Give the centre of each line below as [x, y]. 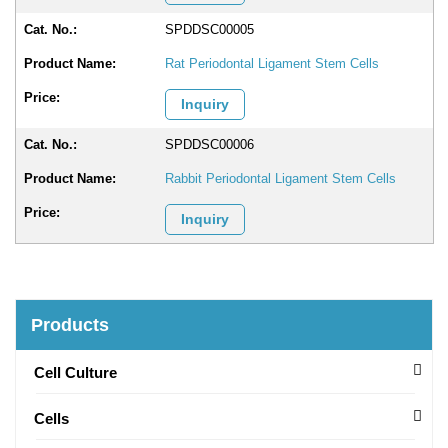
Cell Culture [75, 372]
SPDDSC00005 [210, 29]
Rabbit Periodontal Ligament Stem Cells [281, 178]
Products [70, 325]
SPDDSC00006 [210, 144]
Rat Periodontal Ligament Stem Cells [272, 63]
